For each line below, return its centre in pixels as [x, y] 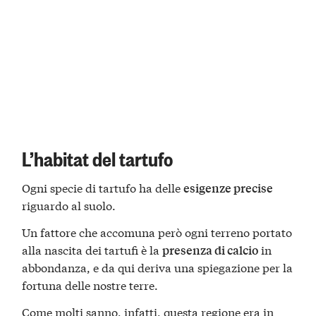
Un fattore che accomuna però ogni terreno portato [157, 231]
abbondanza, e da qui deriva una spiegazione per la [158, 267]
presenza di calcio [211, 250]
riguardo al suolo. [69, 205]
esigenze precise [229, 188]
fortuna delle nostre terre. [90, 284]
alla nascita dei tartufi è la [92, 249]
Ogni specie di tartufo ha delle [103, 188]
